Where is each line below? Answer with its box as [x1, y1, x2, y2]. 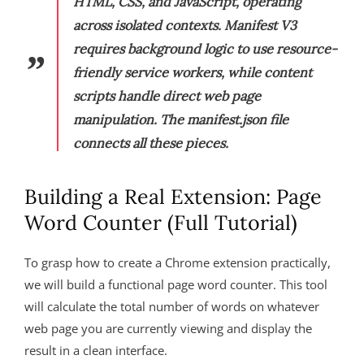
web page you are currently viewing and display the [24, 320, 312, 336]
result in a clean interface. [24, 342, 167, 358]
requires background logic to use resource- [73, 41, 337, 57]
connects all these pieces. [73, 135, 228, 151]
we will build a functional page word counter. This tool [24, 276, 327, 292]
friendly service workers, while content [73, 64, 312, 80]
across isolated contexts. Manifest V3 [73, 17, 297, 33]
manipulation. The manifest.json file [73, 111, 288, 128]
